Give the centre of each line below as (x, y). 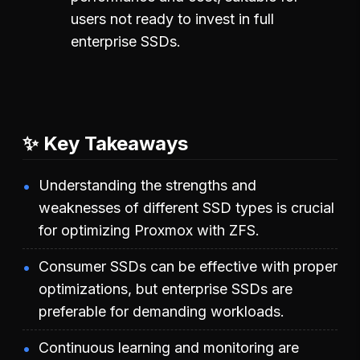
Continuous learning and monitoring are (169, 347)
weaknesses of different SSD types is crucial (186, 207)
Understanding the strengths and (147, 185)
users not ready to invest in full (172, 18)
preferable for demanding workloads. (162, 311)
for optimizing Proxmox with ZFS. (149, 230)
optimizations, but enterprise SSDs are (166, 288)
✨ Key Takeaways (105, 143)
